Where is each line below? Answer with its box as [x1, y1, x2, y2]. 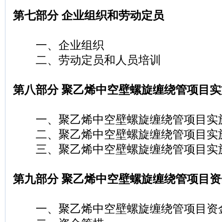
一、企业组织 [13, 39, 104, 52]
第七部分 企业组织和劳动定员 [13, 9, 164, 22]
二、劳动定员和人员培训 [13, 54, 161, 66]
